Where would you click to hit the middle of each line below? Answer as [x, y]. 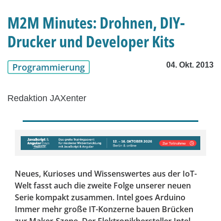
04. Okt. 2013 [190, 65]
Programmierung [49, 67]
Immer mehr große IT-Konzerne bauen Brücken [104, 209]
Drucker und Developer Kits [91, 41]
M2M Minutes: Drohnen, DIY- [96, 23]
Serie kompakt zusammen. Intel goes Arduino [100, 198]
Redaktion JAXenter [47, 98]
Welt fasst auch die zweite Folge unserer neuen [103, 186]
